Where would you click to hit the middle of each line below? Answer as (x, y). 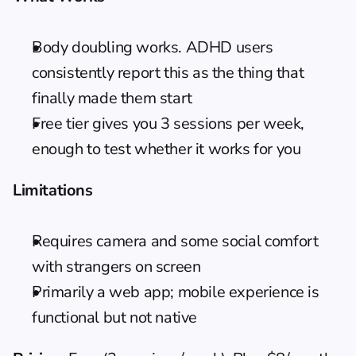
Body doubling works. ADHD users (153, 47)
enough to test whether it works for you (166, 149)
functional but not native (115, 317)
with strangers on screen (116, 266)
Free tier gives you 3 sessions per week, (168, 123)
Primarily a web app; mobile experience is (176, 292)
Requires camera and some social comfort (175, 241)
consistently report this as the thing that (168, 72)
